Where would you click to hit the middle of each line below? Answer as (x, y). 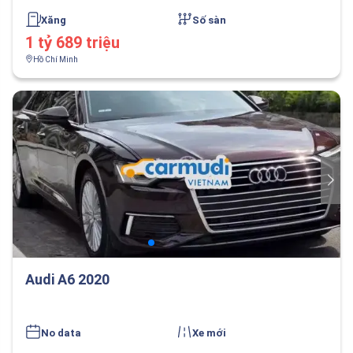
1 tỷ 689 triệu (72, 43)
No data (61, 333)
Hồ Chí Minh (56, 59)
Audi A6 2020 (67, 279)
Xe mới (209, 333)
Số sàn (209, 20)
